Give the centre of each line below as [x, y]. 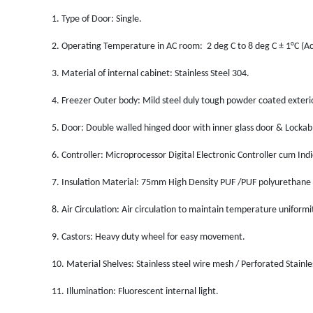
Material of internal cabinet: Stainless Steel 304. [155, 73]
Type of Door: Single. [102, 19]
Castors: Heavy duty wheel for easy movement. [153, 237]
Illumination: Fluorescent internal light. [143, 291]
